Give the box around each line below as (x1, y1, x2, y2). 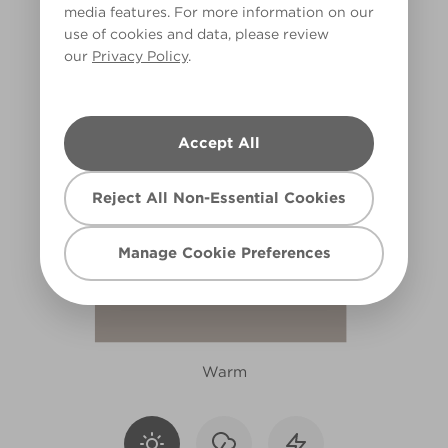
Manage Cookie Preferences (117, 244, 331, 262)
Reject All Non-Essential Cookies (92, 189, 346, 207)
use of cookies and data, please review (64, 26, 329, 42)
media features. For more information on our (64, 4, 374, 20)
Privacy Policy (92, 48, 188, 64)
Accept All (178, 134, 260, 152)
